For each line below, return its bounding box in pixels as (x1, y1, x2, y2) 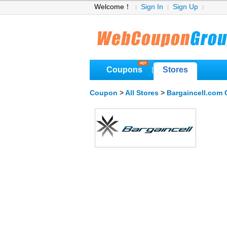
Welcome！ (94, 3, 131, 11)
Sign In (141, 3, 163, 11)
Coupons (106, 65, 142, 74)
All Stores (125, 89, 159, 97)
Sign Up (173, 3, 198, 11)
